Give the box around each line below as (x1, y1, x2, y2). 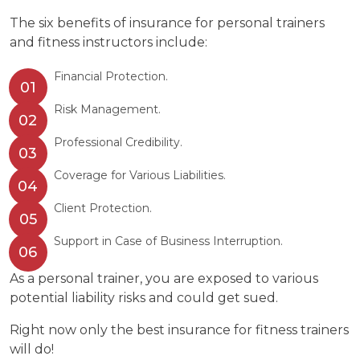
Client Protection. (53, 201, 152, 216)
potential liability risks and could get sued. (10, 290, 278, 306)
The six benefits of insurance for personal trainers (10, 15, 325, 31)
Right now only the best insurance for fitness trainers (10, 322, 349, 338)
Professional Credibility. (53, 135, 182, 150)
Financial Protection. (53, 69, 168, 84)
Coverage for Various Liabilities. (53, 168, 226, 183)
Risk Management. (53, 102, 161, 117)
